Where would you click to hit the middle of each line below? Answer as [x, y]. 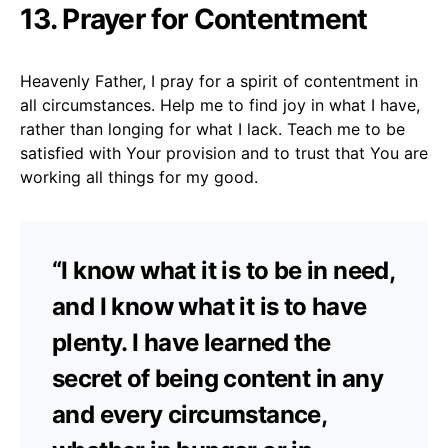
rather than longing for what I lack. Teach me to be [212, 128]
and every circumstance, [189, 414]
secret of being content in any [217, 378]
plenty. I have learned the [191, 342]
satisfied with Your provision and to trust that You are [224, 152]
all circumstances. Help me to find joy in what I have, [220, 104]
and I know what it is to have [209, 306]
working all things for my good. [139, 176]
